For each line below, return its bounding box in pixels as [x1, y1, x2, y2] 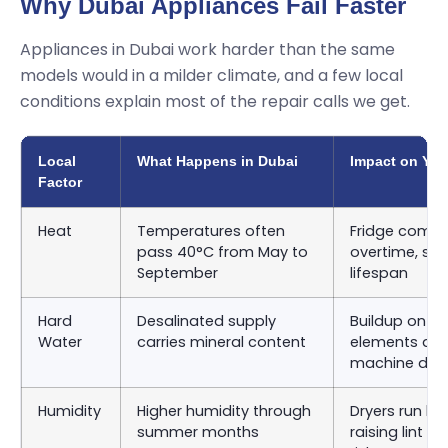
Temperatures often [137, 221, 285, 241]
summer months [137, 422, 259, 442]
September [137, 263, 218, 283]
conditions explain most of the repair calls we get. [20, 90, 410, 113]
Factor [38, 174, 82, 190]
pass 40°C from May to [137, 242, 308, 262]
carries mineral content [137, 332, 306, 352]
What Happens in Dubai [137, 153, 298, 169]
